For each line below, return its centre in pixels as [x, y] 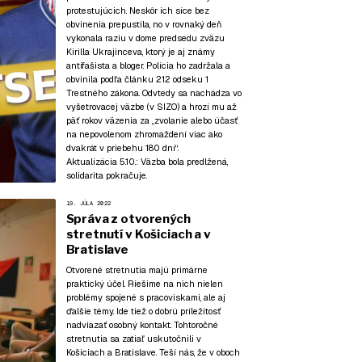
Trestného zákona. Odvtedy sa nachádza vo [154, 93]
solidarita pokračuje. [106, 175]
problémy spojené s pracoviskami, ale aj [145, 298]
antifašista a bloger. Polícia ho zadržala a [148, 65]
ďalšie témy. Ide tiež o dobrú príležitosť [143, 311]
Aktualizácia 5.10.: [102, 161]
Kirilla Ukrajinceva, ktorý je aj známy [140, 51]
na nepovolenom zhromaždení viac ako [144, 134]
